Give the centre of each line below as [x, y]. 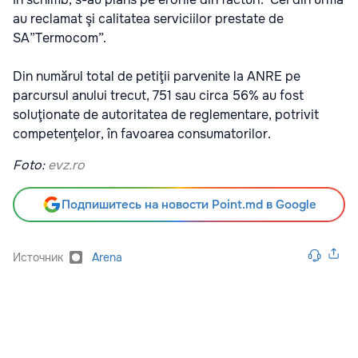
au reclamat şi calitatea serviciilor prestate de [148, 19]
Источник [38, 257]
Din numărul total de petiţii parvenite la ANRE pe [157, 76]
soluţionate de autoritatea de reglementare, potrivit [166, 115]
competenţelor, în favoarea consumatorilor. [142, 134]
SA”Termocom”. [60, 38]
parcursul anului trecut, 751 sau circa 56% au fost [158, 95]
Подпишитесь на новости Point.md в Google [189, 205]
